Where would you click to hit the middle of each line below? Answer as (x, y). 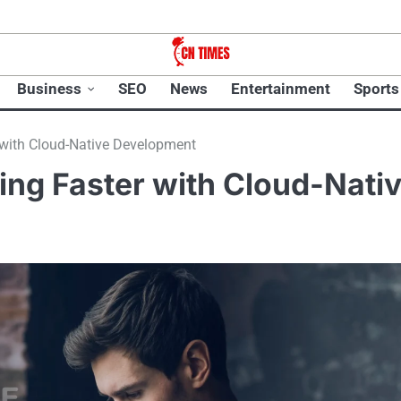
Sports (376, 89)
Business (49, 89)
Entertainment (281, 89)
